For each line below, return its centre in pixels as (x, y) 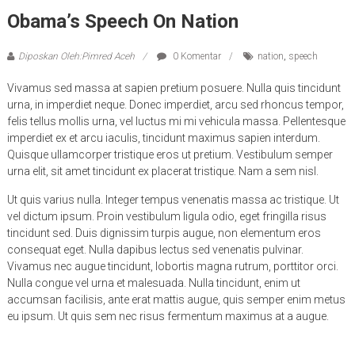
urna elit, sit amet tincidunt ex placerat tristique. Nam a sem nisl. (162, 172)
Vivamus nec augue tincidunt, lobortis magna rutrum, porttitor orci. (172, 267)
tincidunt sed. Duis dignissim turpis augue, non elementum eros (164, 233)
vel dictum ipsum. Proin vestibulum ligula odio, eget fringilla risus (166, 217)
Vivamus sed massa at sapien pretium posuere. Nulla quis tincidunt (174, 88)
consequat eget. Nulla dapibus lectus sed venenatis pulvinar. (155, 250)
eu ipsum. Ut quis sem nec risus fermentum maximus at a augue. (168, 317)
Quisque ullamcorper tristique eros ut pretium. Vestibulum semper (170, 155)
